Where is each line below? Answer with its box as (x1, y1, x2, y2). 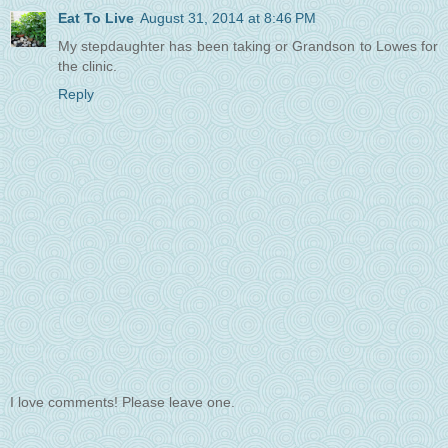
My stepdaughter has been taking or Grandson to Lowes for (58, 38, 438, 55)
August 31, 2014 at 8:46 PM (140, 10, 316, 27)
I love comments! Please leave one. (10, 393, 235, 410)
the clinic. (58, 58, 117, 75)
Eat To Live (58, 10, 134, 27)
